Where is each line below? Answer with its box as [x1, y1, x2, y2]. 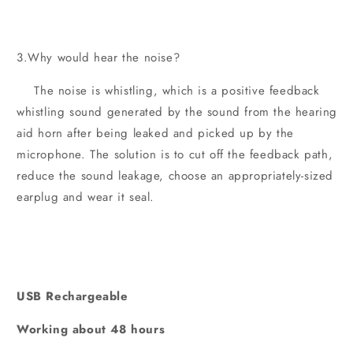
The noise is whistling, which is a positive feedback [17, 82, 320, 100]
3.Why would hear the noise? [17, 49, 180, 67]
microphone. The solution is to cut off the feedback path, [17, 146, 333, 164]
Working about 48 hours [17, 321, 165, 339]
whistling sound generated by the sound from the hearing [17, 103, 338, 121]
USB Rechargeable [17, 288, 128, 306]
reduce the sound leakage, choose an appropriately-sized [17, 167, 334, 185]
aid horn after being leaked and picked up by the [17, 124, 294, 143]
